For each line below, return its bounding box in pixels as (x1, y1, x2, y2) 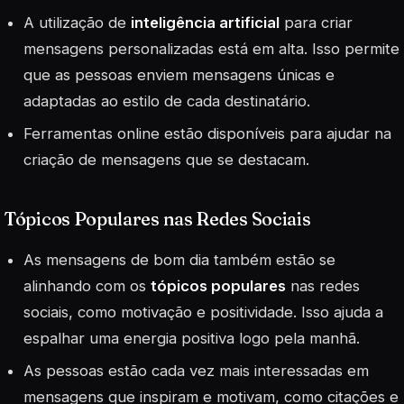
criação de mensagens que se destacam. (23, 150, 310, 169)
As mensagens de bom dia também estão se (23, 251, 336, 270)
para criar (280, 13, 353, 32)
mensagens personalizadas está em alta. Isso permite (23, 39, 400, 58)
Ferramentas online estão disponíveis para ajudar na (23, 124, 392, 142)
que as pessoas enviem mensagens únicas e (23, 65, 335, 84)
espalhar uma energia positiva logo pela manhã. (23, 329, 361, 348)
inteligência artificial (131, 13, 280, 32)
